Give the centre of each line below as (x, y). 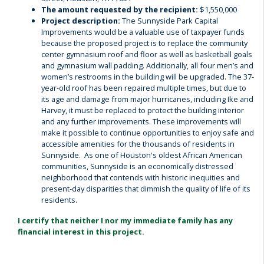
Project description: (81, 21)
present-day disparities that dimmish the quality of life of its (146, 189)
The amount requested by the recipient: (121, 9)
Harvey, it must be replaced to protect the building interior (143, 110)
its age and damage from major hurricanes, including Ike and (147, 99)
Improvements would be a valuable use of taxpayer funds (143, 32)
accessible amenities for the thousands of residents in (138, 144)
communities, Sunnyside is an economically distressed (137, 166)
